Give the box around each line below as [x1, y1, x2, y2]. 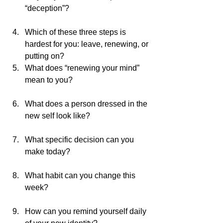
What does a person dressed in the [25, 100, 149, 108]
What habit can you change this [25, 171, 137, 180]
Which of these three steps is [25, 28, 128, 36]
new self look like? [25, 111, 150, 120]
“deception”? [25, 4, 149, 12]
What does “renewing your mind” [25, 64, 141, 72]
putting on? [25, 52, 66, 60]
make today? [25, 147, 150, 156]
